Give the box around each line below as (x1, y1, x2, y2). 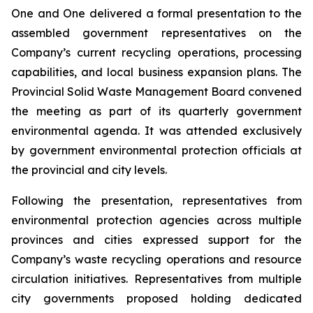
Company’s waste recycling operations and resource (11, 252, 302, 266)
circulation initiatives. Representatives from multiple (11, 271, 302, 286)
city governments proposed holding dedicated (11, 291, 302, 305)
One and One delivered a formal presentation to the (11, 6, 302, 20)
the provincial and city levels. (11, 162, 167, 177)
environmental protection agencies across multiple (11, 212, 302, 227)
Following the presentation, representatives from (11, 193, 302, 208)
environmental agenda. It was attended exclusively (11, 123, 302, 138)
